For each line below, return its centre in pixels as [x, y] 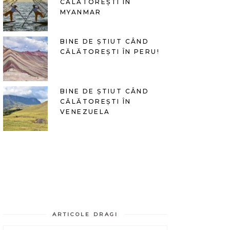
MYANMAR [81, 12]
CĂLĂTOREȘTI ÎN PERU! [110, 51]
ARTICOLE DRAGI [85, 214]
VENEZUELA [85, 111]
